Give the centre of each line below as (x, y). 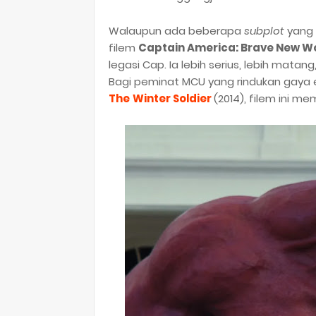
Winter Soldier (172, 98)
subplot (266, 30)
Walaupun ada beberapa (176, 30)
